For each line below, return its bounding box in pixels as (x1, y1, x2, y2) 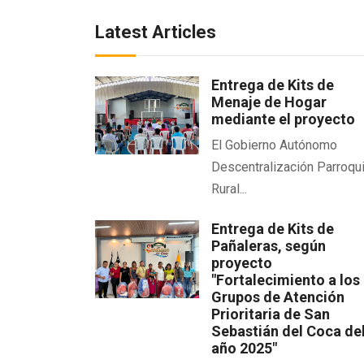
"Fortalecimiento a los (211, 271, 361, 288)
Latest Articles (95, 21, 216, 42)
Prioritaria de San (211, 305, 331, 323)
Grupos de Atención (211, 288, 345, 305)
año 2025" (211, 339, 278, 357)
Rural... (211, 180, 248, 197)
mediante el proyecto (211, 110, 356, 128)
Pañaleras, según (211, 236, 327, 254)
